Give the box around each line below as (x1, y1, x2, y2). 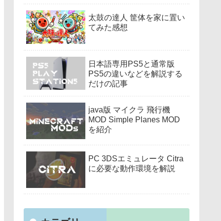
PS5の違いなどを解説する (88, 69, 183, 78)
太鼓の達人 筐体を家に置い (88, 13, 185, 22)
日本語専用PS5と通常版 (88, 59, 175, 68)
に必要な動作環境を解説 (88, 164, 175, 173)
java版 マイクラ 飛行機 (88, 105, 170, 114)
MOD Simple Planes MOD (88, 115, 180, 124)
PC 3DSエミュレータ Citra (88, 154, 184, 163)
